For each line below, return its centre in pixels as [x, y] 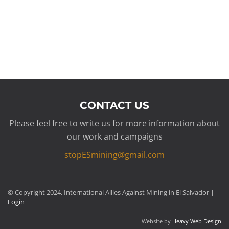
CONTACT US [114, 105]
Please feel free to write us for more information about [114, 123]
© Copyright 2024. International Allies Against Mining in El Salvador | [111, 192]
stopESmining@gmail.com [114, 155]
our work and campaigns [114, 136]
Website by [157, 221]
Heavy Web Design [197, 221]
